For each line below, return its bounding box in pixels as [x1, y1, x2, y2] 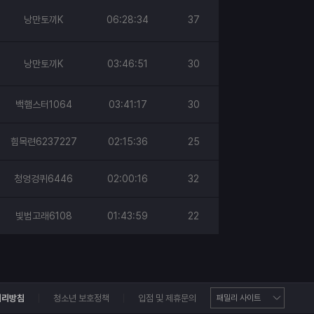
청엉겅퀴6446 [14, 173, 73, 184]
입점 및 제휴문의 [138, 293, 196, 303]
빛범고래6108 [15, 210, 72, 221]
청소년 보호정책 [53, 293, 109, 303]
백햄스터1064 [15, 99, 72, 110]
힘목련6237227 [10, 136, 77, 147]
